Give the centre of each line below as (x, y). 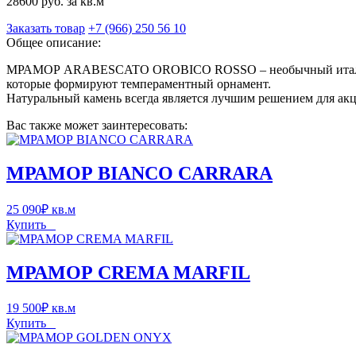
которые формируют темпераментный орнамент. (139, 83)
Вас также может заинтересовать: (97, 125)
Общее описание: (54, 42)
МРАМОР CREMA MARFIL (128, 272)
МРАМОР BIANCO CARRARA (139, 173)
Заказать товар (46, 28)
